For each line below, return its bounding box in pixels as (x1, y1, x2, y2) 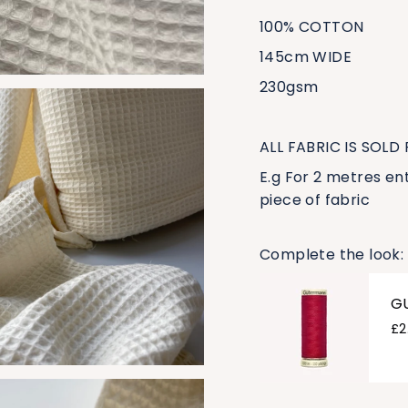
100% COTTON (260, 15, 364, 37)
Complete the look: (260, 243, 404, 265)
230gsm (260, 76, 319, 97)
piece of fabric (260, 189, 371, 210)
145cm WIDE (260, 46, 352, 67)
